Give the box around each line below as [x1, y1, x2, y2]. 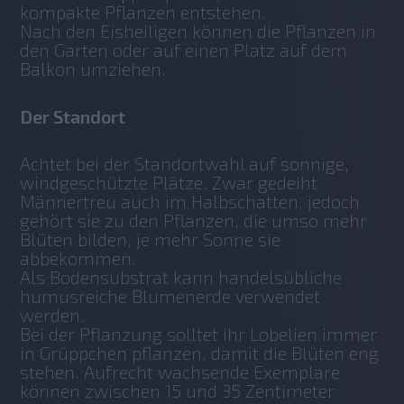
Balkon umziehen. [20, 58, 171, 80]
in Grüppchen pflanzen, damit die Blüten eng [20, 342, 380, 364]
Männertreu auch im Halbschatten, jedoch [20, 190, 361, 213]
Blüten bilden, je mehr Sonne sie [20, 228, 281, 251]
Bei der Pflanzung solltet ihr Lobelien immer [20, 323, 378, 345]
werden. [20, 304, 99, 326]
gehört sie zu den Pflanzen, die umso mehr [20, 209, 368, 232]
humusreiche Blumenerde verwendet [20, 285, 321, 308]
